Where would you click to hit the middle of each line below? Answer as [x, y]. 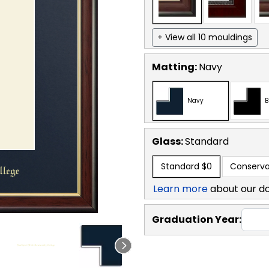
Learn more [180, 189]
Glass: [168, 141]
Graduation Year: [197, 219]
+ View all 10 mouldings [205, 37]
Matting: [175, 67]
